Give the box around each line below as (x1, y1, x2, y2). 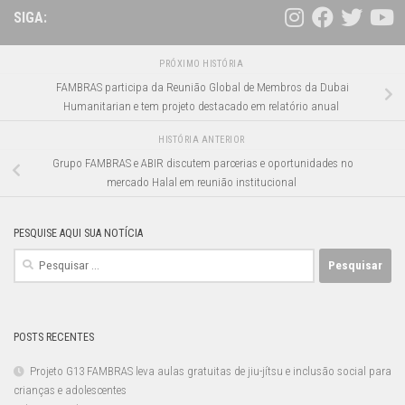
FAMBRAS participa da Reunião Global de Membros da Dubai (56, 80, 349, 95)
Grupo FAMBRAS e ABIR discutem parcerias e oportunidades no (52, 156, 353, 171)
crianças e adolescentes (14, 382, 129, 397)
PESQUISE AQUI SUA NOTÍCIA (14, 226, 143, 240)
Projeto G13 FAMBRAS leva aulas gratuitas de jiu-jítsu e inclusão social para (30, 363, 391, 378)
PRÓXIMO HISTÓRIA (159, 58, 246, 71)
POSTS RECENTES (14, 330, 94, 344)
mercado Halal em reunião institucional (106, 175, 299, 190)
